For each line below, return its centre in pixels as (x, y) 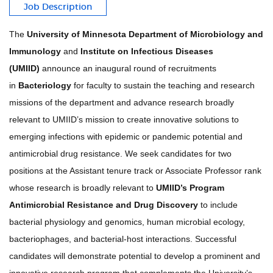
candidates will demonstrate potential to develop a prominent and (135, 256)
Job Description (58, 7)
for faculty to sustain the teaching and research (163, 85)
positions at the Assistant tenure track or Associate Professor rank (135, 171)
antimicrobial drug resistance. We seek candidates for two (120, 154)
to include (218, 205)
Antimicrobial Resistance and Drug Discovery (104, 205)
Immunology (35, 51)
